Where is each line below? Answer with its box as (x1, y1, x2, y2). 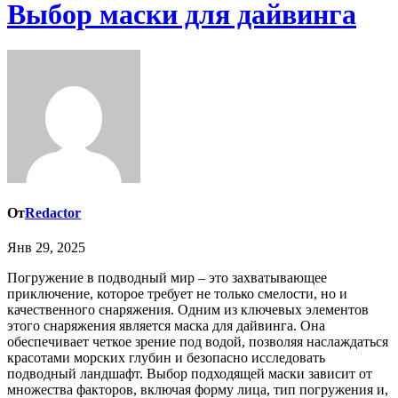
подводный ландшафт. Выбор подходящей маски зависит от (7, 366, 372, 382)
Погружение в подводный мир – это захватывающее (7, 270, 18, 286)
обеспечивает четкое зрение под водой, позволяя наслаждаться (7, 334, 388, 350)
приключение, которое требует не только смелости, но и (7, 286, 347, 302)
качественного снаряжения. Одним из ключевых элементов (7, 302, 369, 318)
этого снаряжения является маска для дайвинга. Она (7, 318, 325, 334)
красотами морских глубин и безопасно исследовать (7, 350, 325, 366)
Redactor (25, 205, 81, 221)
